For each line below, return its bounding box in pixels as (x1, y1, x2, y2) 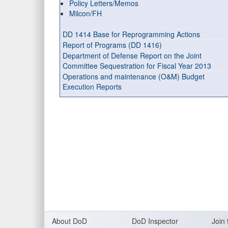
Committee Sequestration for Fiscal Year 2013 (63, 61, 211, 71)
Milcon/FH (69, 8, 102, 18)
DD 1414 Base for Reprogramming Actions (63, 29, 200, 39)
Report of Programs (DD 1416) (63, 40, 162, 50)
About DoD (52, 216, 87, 226)
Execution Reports (63, 81, 122, 92)
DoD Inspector (132, 216, 178, 226)
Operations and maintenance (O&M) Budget (63, 71, 205, 81)
